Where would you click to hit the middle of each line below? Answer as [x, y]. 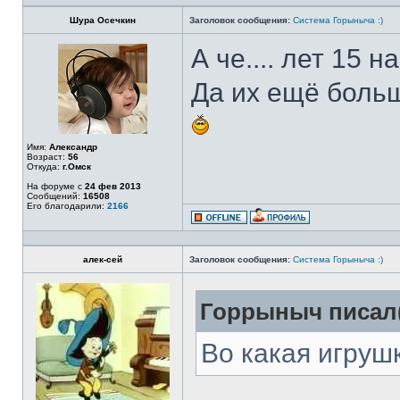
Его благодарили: [67, 206]
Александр [73, 147]
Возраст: [47, 157]
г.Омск [77, 167]
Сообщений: [55, 196]
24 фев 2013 [113, 186]
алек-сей [103, 259]
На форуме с [56, 186]
